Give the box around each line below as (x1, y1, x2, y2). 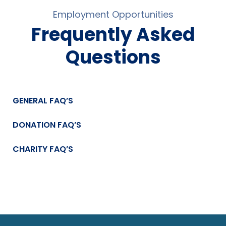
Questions (65, 44, 161, 71)
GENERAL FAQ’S (13, 95, 73, 107)
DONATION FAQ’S (13, 119, 81, 131)
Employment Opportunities (52, 8, 174, 21)
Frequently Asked (31, 22, 195, 48)
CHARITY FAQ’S (13, 143, 73, 155)
